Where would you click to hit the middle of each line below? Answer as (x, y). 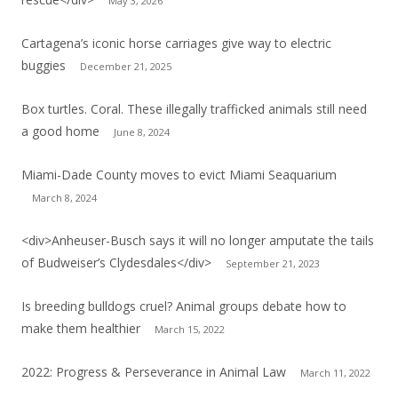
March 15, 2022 (190, 329)
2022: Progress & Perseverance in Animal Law (154, 371)
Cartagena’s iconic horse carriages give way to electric (176, 43)
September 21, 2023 (273, 263)
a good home (60, 131)
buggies (44, 65)
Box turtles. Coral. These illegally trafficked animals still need (194, 108)
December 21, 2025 (126, 66)
